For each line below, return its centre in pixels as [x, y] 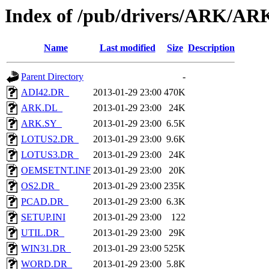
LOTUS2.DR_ [50, 139]
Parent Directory [52, 77]
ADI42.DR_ [45, 92]
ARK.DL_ [42, 108]
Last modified [127, 48]
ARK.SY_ [41, 124]
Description [211, 48]
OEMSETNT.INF [56, 171]
